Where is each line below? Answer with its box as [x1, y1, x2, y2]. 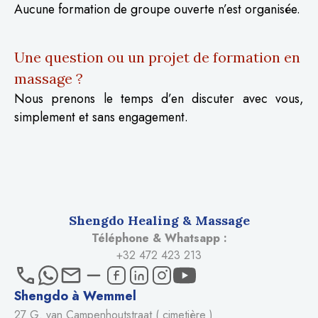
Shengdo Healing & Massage [68, 212, 250, 229]
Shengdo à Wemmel [14, 286, 136, 305]
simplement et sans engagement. [14, 107, 188, 126]
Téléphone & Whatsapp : [91, 229, 227, 246]
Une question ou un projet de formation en [14, 48, 300, 66]
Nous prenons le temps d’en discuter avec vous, [14, 89, 304, 108]
